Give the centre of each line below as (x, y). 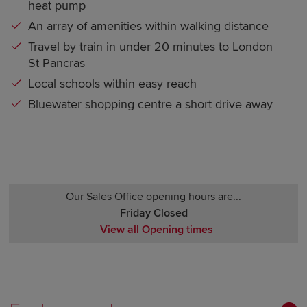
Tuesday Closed (153, 270)
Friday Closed (153, 213)
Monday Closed (153, 253)
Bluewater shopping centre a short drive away (151, 105)
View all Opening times (156, 230)
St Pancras (57, 63)
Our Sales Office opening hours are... (153, 197)
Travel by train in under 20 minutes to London (151, 47)
